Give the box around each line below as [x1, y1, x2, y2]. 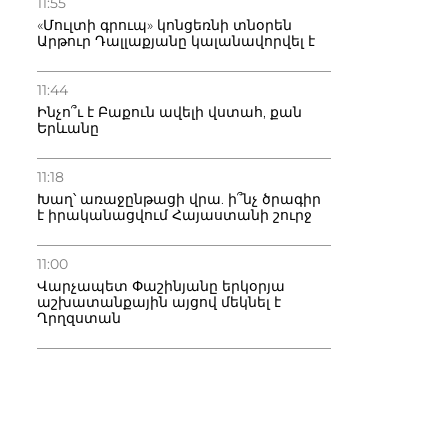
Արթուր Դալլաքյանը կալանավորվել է [37, 32, 315, 50]
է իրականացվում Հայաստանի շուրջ [37, 206, 312, 224]
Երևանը [37, 119, 99, 137]
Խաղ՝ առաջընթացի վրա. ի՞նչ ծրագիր [37, 190, 321, 208]
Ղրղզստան [37, 309, 121, 327]
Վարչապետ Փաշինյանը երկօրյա [37, 277, 285, 295]
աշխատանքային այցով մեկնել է [37, 293, 281, 311]
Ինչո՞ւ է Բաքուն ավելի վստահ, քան [37, 103, 302, 121]
